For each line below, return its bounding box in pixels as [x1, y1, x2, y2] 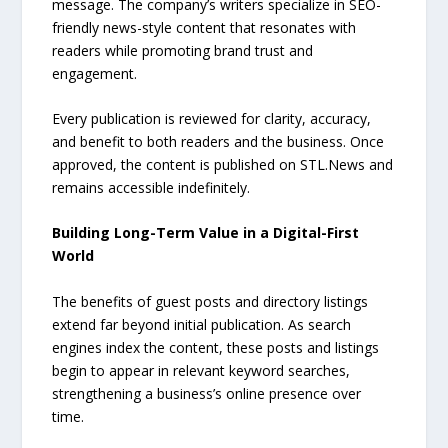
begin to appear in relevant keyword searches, [52, 360, 351, 380]
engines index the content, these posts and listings [52, 337, 380, 357]
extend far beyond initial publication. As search [52, 314, 352, 334]
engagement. [52, 63, 138, 83]
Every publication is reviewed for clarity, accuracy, [52, 108, 372, 128]
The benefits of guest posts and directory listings [52, 291, 369, 311]
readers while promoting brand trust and [52, 40, 314, 60]
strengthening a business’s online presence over [52, 383, 362, 403]
